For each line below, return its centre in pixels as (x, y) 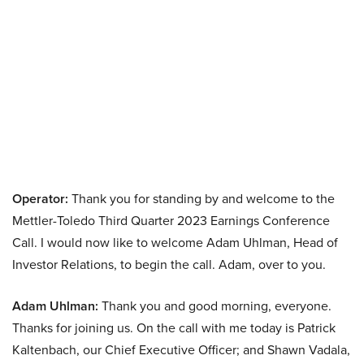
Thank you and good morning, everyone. (215, 305)
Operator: (40, 199)
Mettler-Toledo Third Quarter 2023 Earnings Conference (171, 220)
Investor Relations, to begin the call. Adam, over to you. (169, 264)
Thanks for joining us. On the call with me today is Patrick (174, 327)
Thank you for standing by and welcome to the (201, 198)
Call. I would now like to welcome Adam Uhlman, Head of (175, 242)
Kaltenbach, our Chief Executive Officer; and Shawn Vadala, (181, 349)
